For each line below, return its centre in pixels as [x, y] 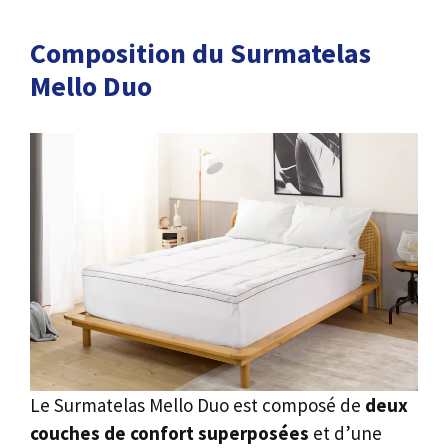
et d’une [345, 433]
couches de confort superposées [169, 433]
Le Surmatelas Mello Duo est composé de [197, 405]
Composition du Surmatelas [200, 52]
